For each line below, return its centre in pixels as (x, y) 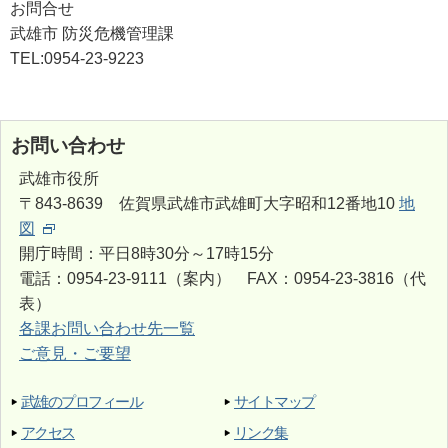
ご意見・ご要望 (75, 353)
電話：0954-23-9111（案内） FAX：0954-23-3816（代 (222, 278)
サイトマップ (274, 401)
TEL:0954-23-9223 (77, 58)
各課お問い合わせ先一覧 (107, 328)
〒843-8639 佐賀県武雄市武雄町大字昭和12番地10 (209, 203)
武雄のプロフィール (82, 401)
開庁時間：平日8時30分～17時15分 (146, 253)
